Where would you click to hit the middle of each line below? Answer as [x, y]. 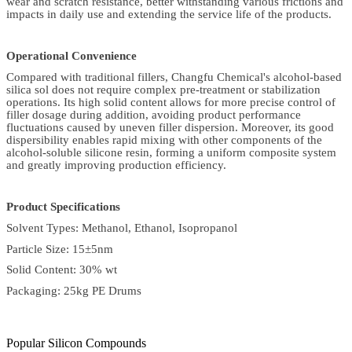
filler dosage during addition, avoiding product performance [154, 115]
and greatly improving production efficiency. [116, 165]
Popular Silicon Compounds [76, 343]
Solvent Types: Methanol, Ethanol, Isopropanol [122, 228]
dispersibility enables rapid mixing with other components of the [164, 140]
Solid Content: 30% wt [62, 270]
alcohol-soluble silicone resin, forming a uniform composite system [171, 153]
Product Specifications [63, 207]
